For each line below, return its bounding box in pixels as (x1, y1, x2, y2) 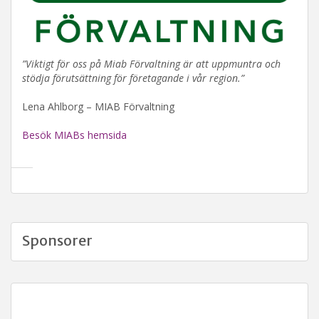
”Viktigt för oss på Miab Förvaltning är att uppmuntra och (22, 56, 281, 70)
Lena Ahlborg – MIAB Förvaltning (22, 99, 174, 113)
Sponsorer (22, 231, 93, 249)
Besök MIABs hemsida (22, 127, 127, 142)
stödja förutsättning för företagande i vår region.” (22, 70, 244, 85)
